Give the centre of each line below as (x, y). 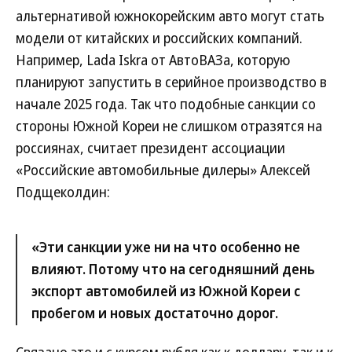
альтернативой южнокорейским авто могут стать (170, 16)
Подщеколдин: (63, 192)
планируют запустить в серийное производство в (171, 82)
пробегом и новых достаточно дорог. (155, 313)
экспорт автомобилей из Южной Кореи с (166, 291)
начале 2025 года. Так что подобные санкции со (166, 104)
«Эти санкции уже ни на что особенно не (166, 247)
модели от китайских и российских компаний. (159, 38)
